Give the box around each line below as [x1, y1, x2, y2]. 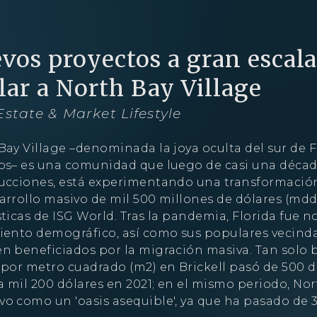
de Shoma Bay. [226, 288, 305, 299]
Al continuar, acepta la [18, 288, 134, 299]
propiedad [125, 14, 192, 28]
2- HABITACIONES [136, 270, 221, 281]
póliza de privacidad [133, 288, 226, 299]
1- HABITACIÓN [54, 270, 125, 281]
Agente [137, 23, 200, 43]
